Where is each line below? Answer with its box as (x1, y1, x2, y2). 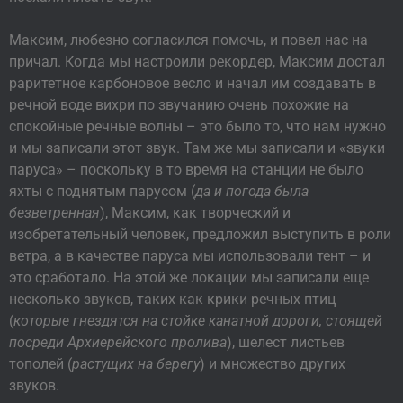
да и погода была (195, 182, 309, 200)
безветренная (9, 203, 100, 221)
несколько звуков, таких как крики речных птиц (9, 290, 336, 308)
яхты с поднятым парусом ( (9, 182, 195, 200)
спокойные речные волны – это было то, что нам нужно (9, 117, 386, 135)
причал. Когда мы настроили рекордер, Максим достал (9, 52, 385, 70)
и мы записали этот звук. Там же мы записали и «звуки (9, 139, 385, 157)
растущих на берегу (72, 354, 200, 372)
